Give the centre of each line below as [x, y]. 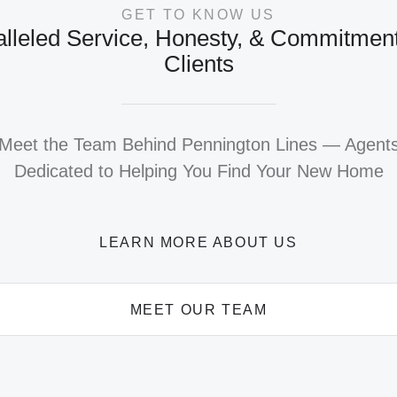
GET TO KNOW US [198, 14]
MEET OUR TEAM [198, 309]
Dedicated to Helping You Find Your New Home [198, 171]
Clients [198, 63]
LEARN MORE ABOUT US [198, 242]
